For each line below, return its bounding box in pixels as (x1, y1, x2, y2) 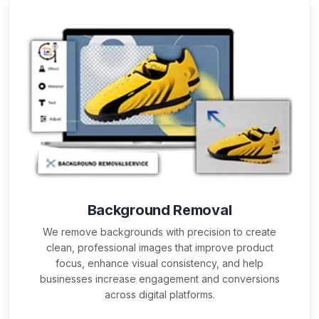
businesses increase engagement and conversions (39, 272, 280, 285)
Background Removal (87, 201, 232, 219)
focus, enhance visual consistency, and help (56, 256, 263, 269)
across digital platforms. (104, 288, 215, 300)
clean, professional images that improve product (46, 241, 273, 253)
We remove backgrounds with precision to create (43, 225, 276, 238)
